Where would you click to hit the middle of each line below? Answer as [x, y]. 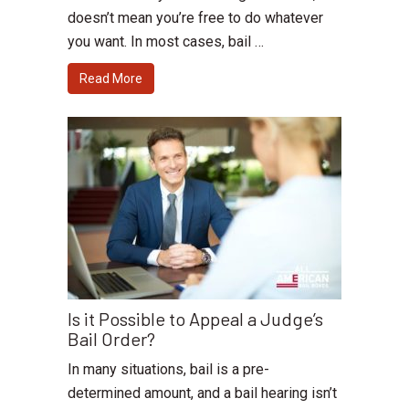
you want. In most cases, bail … [166, 41]
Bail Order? [111, 338]
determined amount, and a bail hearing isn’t [202, 393]
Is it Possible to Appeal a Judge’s [195, 318]
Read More [111, 78]
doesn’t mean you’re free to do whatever [195, 17]
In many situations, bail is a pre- [168, 369]
